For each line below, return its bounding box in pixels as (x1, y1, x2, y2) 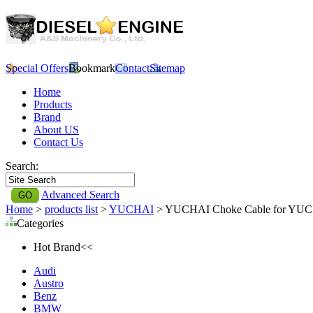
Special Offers (6, 61, 68, 74)
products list (45, 203, 98, 215)
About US (34, 123, 79, 136)
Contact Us (34, 136, 83, 148)
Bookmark (68, 61, 115, 74)
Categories (17, 217, 64, 229)
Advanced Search (41, 188, 119, 201)
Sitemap (150, 61, 185, 74)
